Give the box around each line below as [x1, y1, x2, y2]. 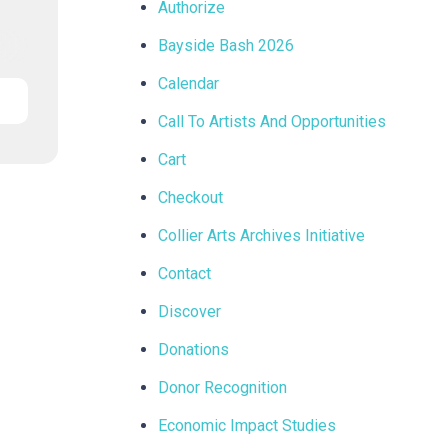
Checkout [158, 188, 224, 207]
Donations [158, 340, 230, 359]
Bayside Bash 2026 [158, 36, 295, 55]
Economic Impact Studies [158, 416, 337, 435]
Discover [158, 302, 222, 321]
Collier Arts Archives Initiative [158, 226, 366, 245]
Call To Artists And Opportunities [158, 112, 387, 131]
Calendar [158, 74, 220, 93]
